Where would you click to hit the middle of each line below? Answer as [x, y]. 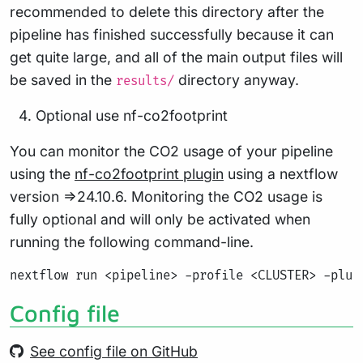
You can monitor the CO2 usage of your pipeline [171, 151]
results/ [145, 81]
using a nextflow [281, 174]
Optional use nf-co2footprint [132, 115]
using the [42, 174]
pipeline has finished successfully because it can [172, 34]
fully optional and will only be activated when [160, 219]
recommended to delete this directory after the [167, 12]
